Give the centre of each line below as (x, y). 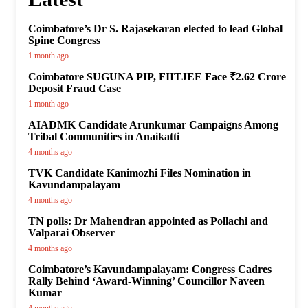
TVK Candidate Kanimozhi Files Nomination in (140, 173)
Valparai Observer (71, 233)
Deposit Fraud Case (75, 89)
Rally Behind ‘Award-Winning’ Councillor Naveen (146, 281)
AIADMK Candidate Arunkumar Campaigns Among (153, 125)
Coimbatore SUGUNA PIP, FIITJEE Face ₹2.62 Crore (157, 77)
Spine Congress (64, 41)
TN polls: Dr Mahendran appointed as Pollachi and (148, 221)
